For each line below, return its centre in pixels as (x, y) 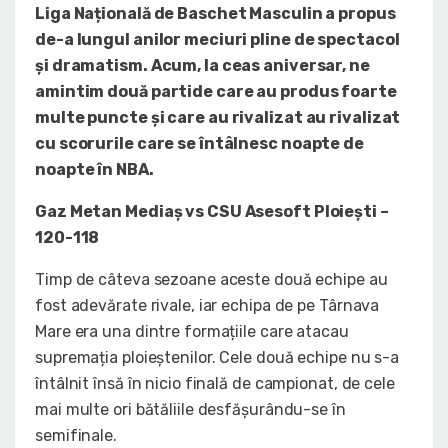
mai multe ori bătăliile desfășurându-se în (190, 410)
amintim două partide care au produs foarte (216, 92)
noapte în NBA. (94, 170)
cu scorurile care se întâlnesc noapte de (199, 144)
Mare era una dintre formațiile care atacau (192, 332)
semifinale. (76, 436)
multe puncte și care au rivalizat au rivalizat (218, 118)
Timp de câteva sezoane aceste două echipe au (211, 280)
